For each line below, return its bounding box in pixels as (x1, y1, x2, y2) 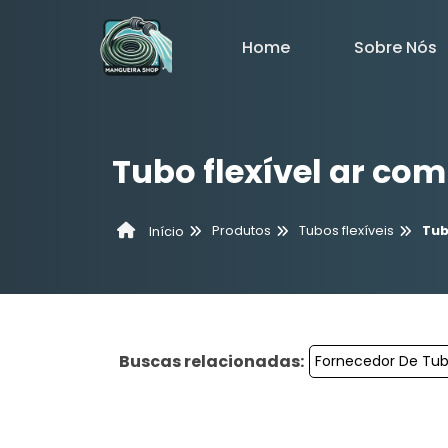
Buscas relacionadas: (119, 350, 304, 373)
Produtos (212, 222, 271, 240)
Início (146, 222, 184, 240)
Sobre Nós (354, 35, 437, 59)
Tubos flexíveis (299, 222, 394, 240)
